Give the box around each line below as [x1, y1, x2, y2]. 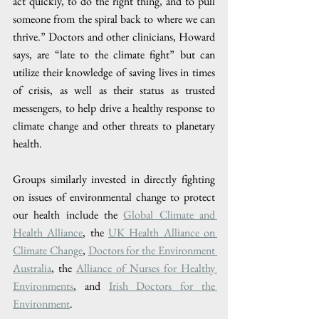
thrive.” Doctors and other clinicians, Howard [13, 28, 215, 44]
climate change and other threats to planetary [13, 117, 215, 133]
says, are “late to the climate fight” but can [13, 46, 215, 62]
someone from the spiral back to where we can [13, 11, 215, 26]
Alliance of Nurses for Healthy [76, 260, 215, 276]
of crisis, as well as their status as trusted [13, 82, 215, 98]
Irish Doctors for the [108, 278, 216, 293]
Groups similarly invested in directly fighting [13, 171, 215, 187]
